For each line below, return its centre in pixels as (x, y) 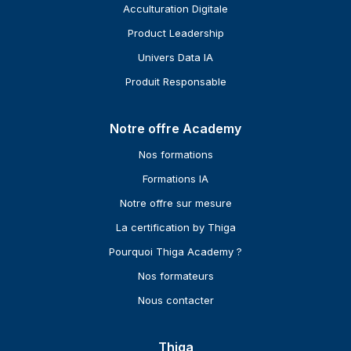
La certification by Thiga (175, 228)
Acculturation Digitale (175, 9)
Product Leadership (175, 33)
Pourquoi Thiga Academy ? (175, 252)
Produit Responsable (175, 82)
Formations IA (175, 179)
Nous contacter (175, 300)
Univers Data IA (175, 58)
